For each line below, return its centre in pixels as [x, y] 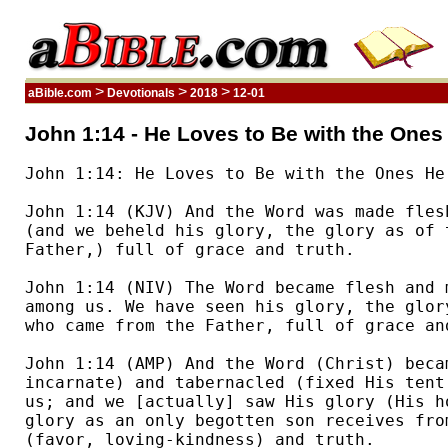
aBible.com [60, 93]
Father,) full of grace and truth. [200, 250]
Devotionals [141, 93]
